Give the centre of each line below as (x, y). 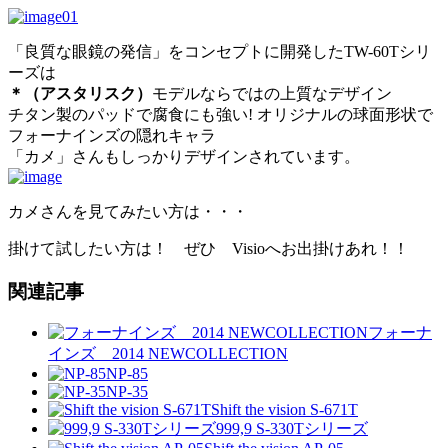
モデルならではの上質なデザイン (272, 93)
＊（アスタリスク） (80, 93)
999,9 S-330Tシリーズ (292, 429)
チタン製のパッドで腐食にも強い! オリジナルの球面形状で (220, 114)
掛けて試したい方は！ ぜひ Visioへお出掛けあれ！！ (208, 248)
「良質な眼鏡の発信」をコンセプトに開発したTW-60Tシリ (219, 51)
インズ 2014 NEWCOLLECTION (168, 354)
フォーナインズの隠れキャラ (112, 135)
